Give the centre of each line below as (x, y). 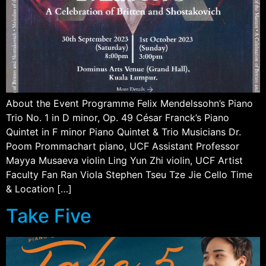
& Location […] (39, 189)
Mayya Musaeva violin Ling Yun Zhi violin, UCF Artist (124, 161)
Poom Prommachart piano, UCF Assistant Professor (123, 146)
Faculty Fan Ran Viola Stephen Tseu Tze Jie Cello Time (129, 175)
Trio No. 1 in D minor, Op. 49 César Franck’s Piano (118, 118)
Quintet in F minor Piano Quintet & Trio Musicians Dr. (123, 132)
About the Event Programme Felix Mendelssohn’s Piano (129, 104)
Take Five (49, 216)
